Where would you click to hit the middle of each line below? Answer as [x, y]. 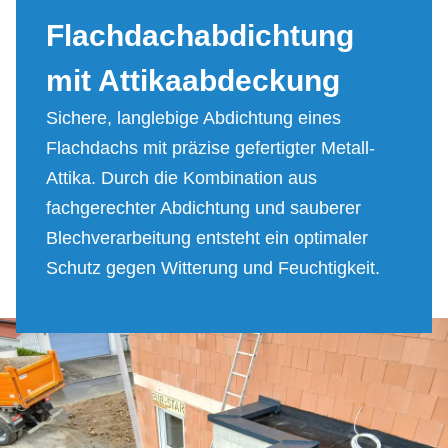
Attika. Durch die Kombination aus [181, 178]
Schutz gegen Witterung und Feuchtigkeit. [213, 268]
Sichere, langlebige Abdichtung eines [193, 118]
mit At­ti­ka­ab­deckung [193, 81]
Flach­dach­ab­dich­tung [200, 36]
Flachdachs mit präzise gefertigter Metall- [210, 148]
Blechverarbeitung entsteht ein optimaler [207, 238]
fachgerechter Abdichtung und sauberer [203, 208]
